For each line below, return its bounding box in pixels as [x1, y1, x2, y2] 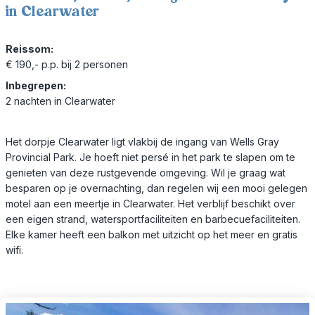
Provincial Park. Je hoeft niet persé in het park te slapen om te [6, 150, 295, 163]
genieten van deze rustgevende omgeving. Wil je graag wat [6, 166, 285, 179]
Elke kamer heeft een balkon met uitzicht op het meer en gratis [6, 228, 297, 240]
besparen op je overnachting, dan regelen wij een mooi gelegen [6, 181, 307, 194]
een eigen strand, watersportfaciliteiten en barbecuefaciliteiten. [6, 212, 300, 225]
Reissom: [6, 42, 53, 55]
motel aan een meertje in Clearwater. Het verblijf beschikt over [6, 197, 295, 210]
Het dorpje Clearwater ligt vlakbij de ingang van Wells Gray [6, 135, 279, 148]
